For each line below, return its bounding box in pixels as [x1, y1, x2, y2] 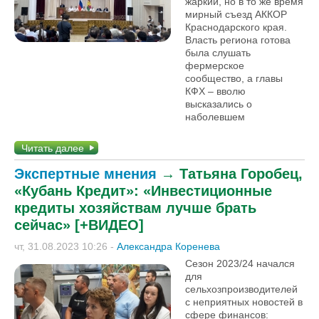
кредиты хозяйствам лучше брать [14, 200, 256, 216]
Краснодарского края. [185, 21, 287, 33]
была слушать [185, 47, 251, 58]
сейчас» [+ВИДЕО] [14, 217, 144, 233]
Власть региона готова [185, 34, 291, 46]
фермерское [185, 60, 244, 71]
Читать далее [21, 142, 84, 154]
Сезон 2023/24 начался [185, 258, 295, 269]
